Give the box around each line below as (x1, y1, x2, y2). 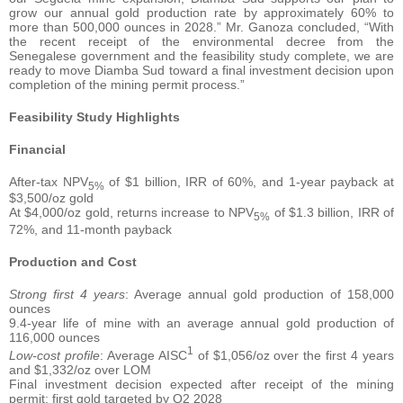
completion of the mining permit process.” (9, 76, 245, 92)
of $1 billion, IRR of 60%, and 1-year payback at (103, 174, 395, 189)
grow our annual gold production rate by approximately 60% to (9, 4, 394, 20)
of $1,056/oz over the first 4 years (193, 347, 395, 363)
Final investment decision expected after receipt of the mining (9, 376, 394, 391)
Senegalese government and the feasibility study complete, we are (9, 48, 394, 63)
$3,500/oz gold (9, 191, 94, 206)
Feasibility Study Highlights (9, 109, 180, 124)
